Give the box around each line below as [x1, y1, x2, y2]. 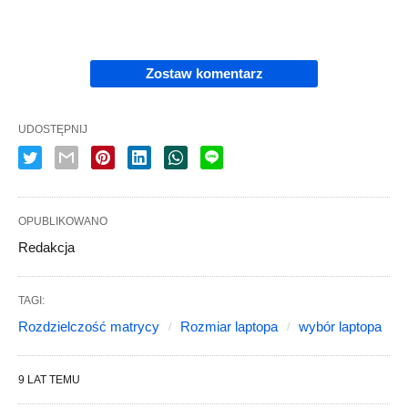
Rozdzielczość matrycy [18, 318, 159, 334]
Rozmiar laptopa [180, 318, 278, 334]
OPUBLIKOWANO [18, 214, 107, 228]
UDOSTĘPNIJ [18, 122, 87, 136]
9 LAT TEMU [18, 372, 80, 386]
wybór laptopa [299, 318, 382, 334]
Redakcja [18, 239, 75, 255]
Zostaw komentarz [145, 65, 263, 81]
